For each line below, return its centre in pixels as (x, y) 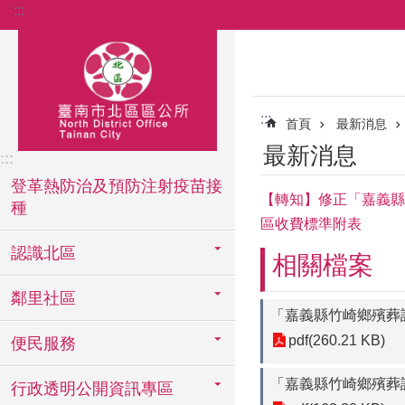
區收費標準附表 (311, 224)
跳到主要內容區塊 (67, 18)
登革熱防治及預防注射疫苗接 (117, 186)
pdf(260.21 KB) (337, 340)
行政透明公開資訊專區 (92, 389)
